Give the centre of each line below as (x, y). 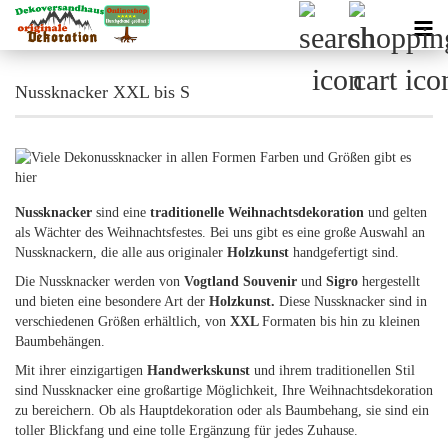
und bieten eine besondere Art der (112, 301)
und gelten (397, 212)
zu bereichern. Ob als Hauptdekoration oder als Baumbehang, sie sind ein (222, 410)
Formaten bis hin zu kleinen (341, 321)
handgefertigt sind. (346, 252)
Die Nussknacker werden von (99, 281)
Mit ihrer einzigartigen (81, 370)
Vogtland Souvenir (242, 281)
